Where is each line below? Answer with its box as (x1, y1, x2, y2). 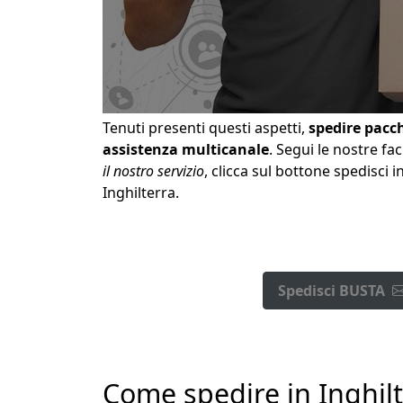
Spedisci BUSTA (277, 280, 385, 300)
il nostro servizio (103, 160, 204, 181)
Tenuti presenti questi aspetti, (103, 117, 309, 138)
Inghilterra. (103, 182, 179, 202)
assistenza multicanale (103, 139, 269, 159)
